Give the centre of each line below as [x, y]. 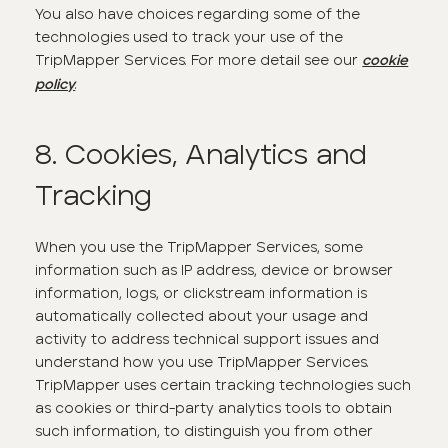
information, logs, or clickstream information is [201, 292]
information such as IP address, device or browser [214, 269]
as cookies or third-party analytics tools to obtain [214, 407]
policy [55, 85]
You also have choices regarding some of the [198, 14]
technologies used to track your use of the [189, 37]
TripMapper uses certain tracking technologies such [223, 384]
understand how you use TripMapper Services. [202, 361]
